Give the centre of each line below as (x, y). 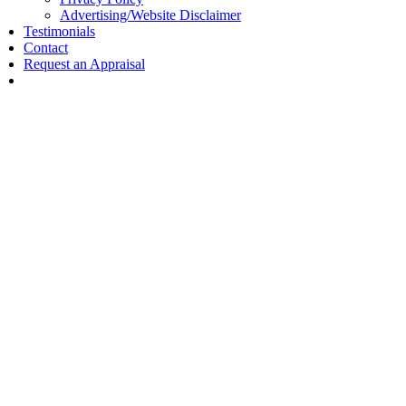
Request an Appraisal (84, 64)
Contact (46, 48)
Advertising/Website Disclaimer (150, 15)
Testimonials (59, 31)
